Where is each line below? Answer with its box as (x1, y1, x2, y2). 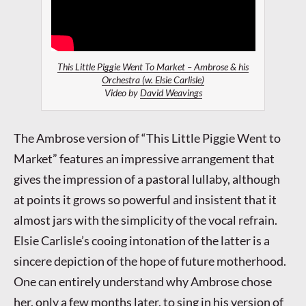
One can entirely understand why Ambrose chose (14, 274, 272, 290)
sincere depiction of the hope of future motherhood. (14, 253, 286, 269)
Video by (104, 87, 140, 98)
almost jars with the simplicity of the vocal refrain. (14, 212, 277, 228)
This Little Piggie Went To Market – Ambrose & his (57, 61, 249, 72)
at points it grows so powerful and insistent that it (14, 192, 277, 208)
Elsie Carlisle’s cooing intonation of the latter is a (14, 233, 270, 249)
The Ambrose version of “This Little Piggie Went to (14, 130, 281, 146)
